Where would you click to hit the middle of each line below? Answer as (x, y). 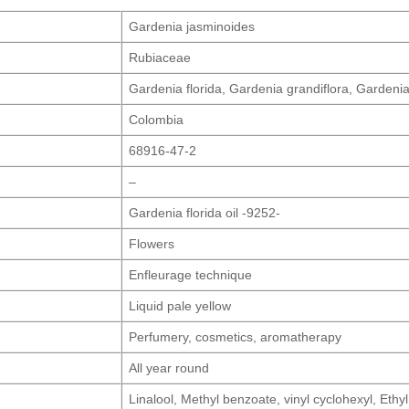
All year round (169, 368)
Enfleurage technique (191, 275)
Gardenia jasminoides (192, 27)
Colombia (157, 120)
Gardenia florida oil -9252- (205, 213)
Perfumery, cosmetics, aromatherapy (236, 337)
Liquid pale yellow (180, 306)
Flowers (152, 244)
